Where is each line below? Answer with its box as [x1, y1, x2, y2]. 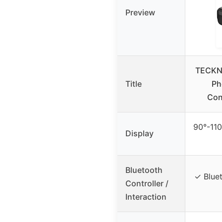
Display [125, 128, 154, 139]
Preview [125, 7, 155, 18]
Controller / [125, 178, 168, 189]
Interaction [125, 192, 166, 202]
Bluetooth [125, 165, 163, 175]
